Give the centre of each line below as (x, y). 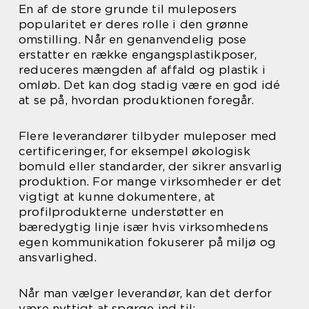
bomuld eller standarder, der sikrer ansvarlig (151, 167)
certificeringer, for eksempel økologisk (134, 151)
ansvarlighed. (58, 258)
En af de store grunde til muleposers (128, 9)
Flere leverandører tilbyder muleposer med (148, 136)
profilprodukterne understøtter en (121, 212)
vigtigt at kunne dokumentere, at (117, 197)
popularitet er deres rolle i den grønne (133, 24)
